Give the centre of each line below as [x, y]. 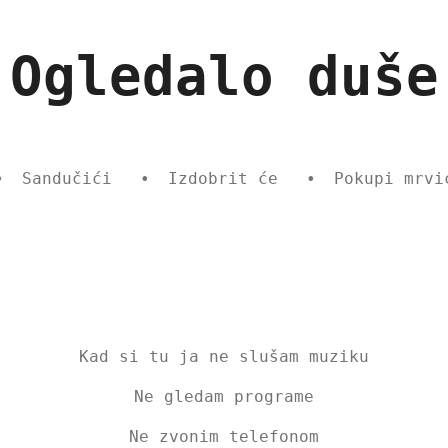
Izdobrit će [222, 178]
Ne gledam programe [224, 396]
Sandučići [66, 178]
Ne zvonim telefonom [224, 436]
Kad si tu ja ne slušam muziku [224, 356]
